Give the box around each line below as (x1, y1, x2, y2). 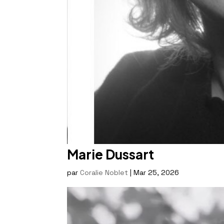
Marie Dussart (67, 146, 154, 163)
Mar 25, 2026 (133, 168, 179, 177)
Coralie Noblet (80, 168, 128, 177)
